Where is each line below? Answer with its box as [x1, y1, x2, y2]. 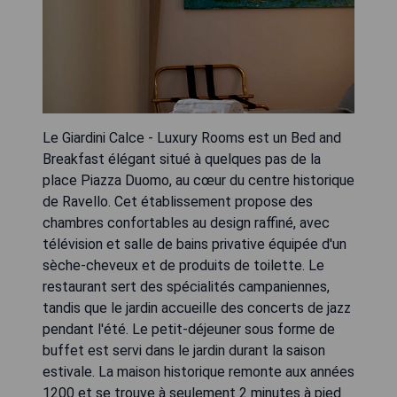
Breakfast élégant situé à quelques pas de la [43, 151, 321, 167]
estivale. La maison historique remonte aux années [43, 363, 354, 380]
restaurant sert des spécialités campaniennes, [43, 278, 330, 295]
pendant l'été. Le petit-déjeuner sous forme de [43, 321, 335, 338]
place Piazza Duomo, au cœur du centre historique [43, 172, 354, 189]
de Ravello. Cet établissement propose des [43, 193, 313, 210]
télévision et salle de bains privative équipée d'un [43, 236, 346, 253]
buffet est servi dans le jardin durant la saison [43, 342, 325, 359]
